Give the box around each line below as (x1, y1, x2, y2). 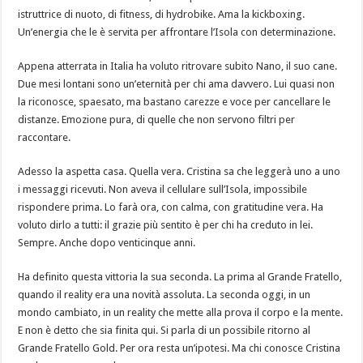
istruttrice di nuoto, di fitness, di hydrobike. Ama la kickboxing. (18, 7, 305, 20)
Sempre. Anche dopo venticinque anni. (18, 236, 196, 249)
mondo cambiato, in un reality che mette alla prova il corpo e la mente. (18, 305, 344, 318)
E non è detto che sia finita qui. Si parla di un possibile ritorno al (18, 323, 311, 336)
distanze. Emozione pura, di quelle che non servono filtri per (18, 113, 296, 126)
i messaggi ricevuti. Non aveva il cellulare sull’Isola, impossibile (18, 182, 308, 195)
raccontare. (18, 130, 71, 143)
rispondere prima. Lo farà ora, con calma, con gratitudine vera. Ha (18, 200, 324, 213)
